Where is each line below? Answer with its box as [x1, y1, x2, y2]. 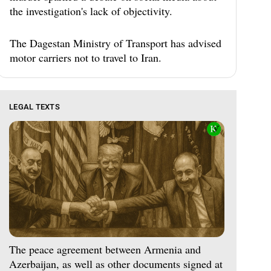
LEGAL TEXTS [9, 102, 60, 111]
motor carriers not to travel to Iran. [10, 50, 162, 65]
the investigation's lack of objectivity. [10, 4, 172, 18]
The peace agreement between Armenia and [9, 241, 201, 256]
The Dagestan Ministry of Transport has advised [10, 36, 221, 50]
